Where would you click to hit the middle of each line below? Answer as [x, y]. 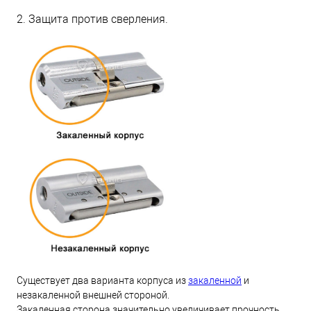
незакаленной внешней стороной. [93, 295]
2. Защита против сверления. [92, 19]
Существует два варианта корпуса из [102, 280]
